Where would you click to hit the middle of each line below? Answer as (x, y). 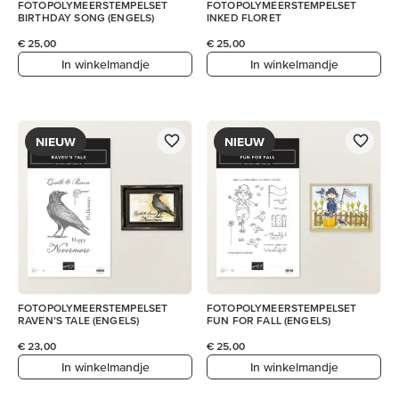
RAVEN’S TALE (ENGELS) (79, 320)
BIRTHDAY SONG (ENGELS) (86, 17)
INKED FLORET (244, 17)
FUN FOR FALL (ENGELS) (269, 320)
